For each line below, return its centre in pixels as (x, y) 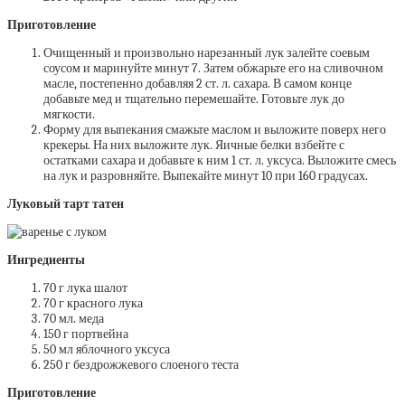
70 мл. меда (74, 319)
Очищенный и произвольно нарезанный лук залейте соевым (207, 53)
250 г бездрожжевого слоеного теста (141, 365)
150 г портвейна (86, 334)
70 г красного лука (93, 303)
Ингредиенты (46, 260)
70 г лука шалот (85, 288)
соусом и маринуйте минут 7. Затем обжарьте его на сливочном (213, 68)
